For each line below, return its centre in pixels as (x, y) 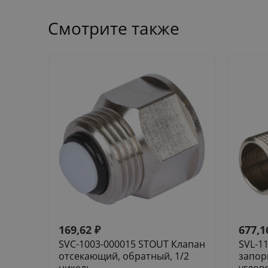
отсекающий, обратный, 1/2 (124, 256)
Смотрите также (114, 28)
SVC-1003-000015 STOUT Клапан (132, 244)
